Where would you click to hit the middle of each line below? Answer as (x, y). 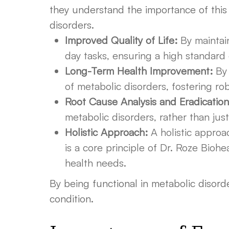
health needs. (96, 163)
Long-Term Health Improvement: (139, 71)
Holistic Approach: (106, 132)
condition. (72, 199)
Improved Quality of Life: (121, 40)
